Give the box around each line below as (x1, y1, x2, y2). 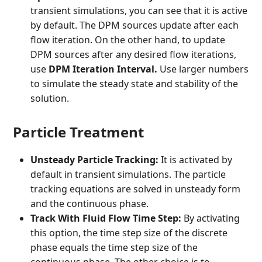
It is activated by (161, 153, 233, 167)
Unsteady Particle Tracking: (30, 153, 161, 167)
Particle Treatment (13, 122, 144, 142)
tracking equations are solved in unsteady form (30, 182, 241, 196)
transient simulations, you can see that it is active (30, 4, 248, 18)
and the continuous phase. (30, 197, 149, 211)
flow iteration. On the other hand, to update (30, 33, 226, 47)
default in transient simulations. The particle (30, 168, 226, 181)
